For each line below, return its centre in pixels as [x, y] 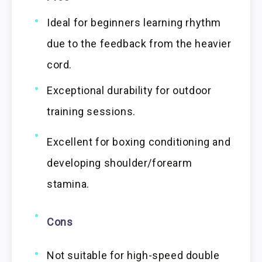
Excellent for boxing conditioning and [139, 142]
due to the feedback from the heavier [139, 44]
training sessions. [91, 112]
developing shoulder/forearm [120, 163]
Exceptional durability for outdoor [129, 91]
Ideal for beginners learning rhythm [134, 23]
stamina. [68, 184]
